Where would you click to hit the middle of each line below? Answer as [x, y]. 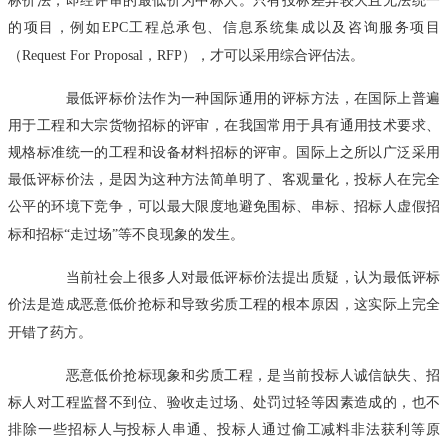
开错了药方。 [50, 331]
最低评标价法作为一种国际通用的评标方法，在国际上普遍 [238, 97]
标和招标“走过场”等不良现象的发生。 [126, 233]
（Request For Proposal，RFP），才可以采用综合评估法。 [186, 54]
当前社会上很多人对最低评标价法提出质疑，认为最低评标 [238, 276]
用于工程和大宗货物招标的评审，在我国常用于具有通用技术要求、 [224, 124]
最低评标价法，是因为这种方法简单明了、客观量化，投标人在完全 [224, 178]
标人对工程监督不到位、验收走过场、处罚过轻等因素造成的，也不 [224, 401]
